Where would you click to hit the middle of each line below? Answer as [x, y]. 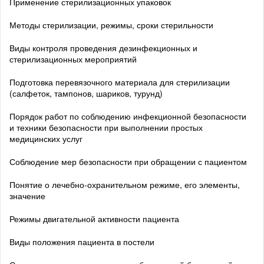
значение [27, 195]
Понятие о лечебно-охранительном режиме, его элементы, [125, 184]
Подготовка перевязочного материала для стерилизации [120, 82]
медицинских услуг [46, 138]
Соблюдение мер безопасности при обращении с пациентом [128, 161]
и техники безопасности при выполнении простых [106, 127]
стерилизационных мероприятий [73, 59]
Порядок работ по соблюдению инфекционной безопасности [128, 116]
